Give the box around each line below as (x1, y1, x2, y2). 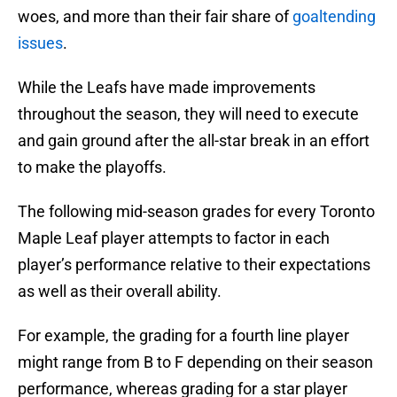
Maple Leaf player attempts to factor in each (18, 229, 330, 248)
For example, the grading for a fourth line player (18, 326, 349, 346)
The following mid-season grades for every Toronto (18, 202, 375, 222)
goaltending (292, 7, 376, 27)
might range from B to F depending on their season (18, 353, 373, 372)
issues (18, 34, 63, 53)
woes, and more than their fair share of (18, 7, 292, 27)
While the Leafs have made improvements (18, 78, 315, 97)
